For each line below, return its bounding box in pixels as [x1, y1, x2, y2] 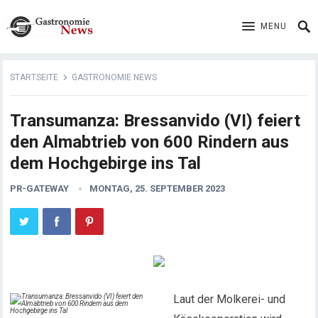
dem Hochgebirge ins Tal [10, 153, 202, 173]
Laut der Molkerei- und [173, 292, 286, 306]
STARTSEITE [10, 72, 59, 82]
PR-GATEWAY [10, 183, 70, 194]
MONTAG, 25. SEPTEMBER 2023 [89, 183, 226, 194]
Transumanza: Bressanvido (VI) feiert [10, 111, 301, 131]
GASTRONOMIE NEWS [72, 72, 158, 82]
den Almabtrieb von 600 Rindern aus [10, 132, 290, 152]
